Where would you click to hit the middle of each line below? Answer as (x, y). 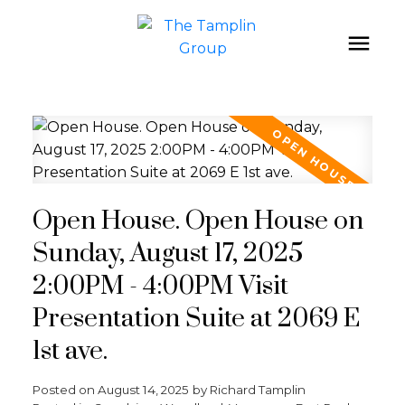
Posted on (65, 389)
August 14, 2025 (143, 389)
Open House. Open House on (198, 221)
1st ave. (70, 351)
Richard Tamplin (257, 389)
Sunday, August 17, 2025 (167, 254)
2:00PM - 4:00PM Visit (160, 286)
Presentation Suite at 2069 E (196, 319)
